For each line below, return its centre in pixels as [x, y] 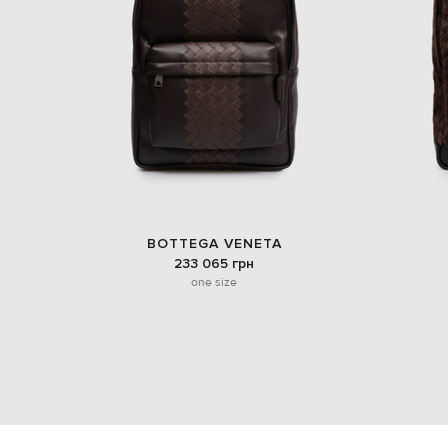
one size [214, 281]
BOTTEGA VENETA [214, 244]
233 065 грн [214, 263]
